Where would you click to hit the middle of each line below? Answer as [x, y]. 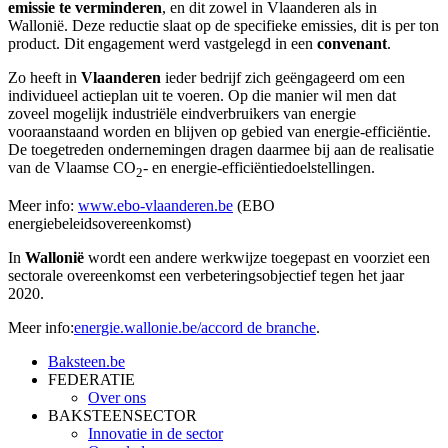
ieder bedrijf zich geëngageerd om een [283, 78]
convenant [352, 44]
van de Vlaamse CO [72, 168]
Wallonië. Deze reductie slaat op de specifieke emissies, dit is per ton [223, 26]
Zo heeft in [44, 78]
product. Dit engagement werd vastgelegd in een [162, 44]
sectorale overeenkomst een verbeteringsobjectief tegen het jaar [206, 276]
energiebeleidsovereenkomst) [99, 224]
